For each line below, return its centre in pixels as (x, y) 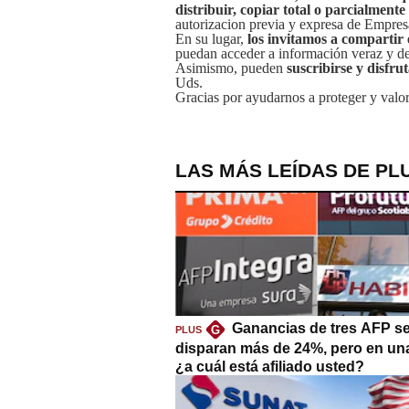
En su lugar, (210, 39)
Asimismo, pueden (229, 68)
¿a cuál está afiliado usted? (270, 367)
